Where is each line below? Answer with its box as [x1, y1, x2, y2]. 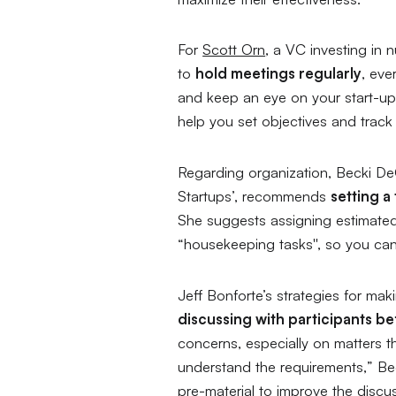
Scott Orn [202, 40, 266, 59]
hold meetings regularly [195, 64, 362, 83]
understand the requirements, [178, 356, 368, 376]
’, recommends [232, 187, 331, 206]
